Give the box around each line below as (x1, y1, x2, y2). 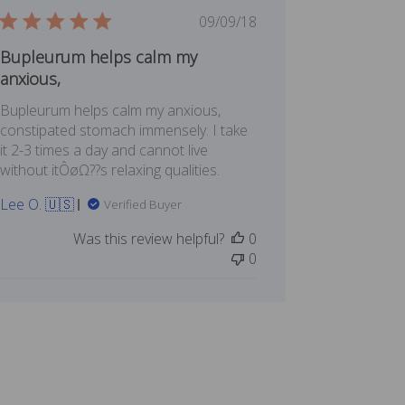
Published (227, 11, 289, 32)
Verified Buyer (104, 196, 182, 213)
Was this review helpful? (73, 229, 224, 250)
